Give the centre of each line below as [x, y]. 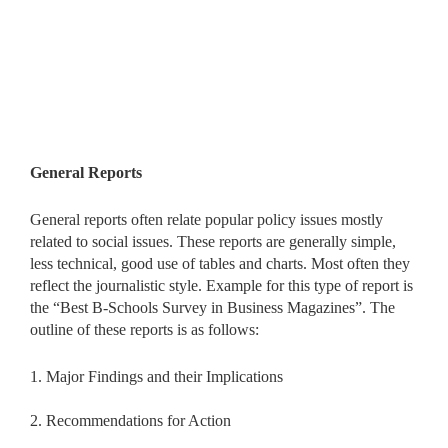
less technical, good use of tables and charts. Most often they [220, 263]
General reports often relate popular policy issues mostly [206, 219]
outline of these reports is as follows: [144, 329]
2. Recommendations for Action [130, 420]
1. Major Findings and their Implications [156, 376]
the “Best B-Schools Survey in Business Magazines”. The [212, 307]
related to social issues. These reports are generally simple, [213, 241]
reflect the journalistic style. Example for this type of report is [221, 285]
